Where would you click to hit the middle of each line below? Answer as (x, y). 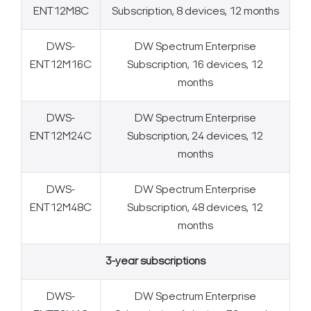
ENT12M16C (61, 66)
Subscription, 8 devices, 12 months (195, 12)
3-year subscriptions (155, 262)
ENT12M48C (61, 209)
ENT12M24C (61, 137)
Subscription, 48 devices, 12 (195, 209)
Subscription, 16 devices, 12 (195, 66)
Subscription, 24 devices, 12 (195, 137)
